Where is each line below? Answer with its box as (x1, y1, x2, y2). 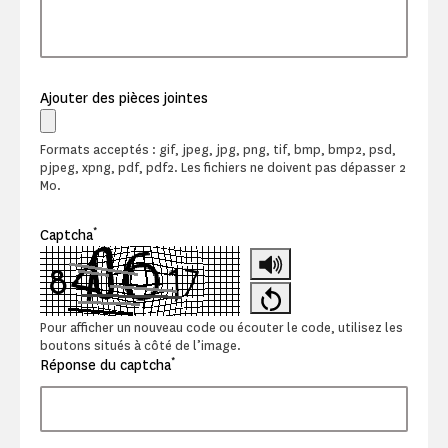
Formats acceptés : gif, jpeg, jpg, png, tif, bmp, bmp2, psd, (40, 141, 396, 159)
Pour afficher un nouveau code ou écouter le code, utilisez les (40, 318, 403, 336)
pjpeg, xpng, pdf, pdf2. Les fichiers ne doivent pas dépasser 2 (40, 159, 406, 177)
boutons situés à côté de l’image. (40, 336, 241, 354)
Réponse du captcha (40, 355, 171, 375)
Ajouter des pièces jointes (40, 88, 208, 108)
